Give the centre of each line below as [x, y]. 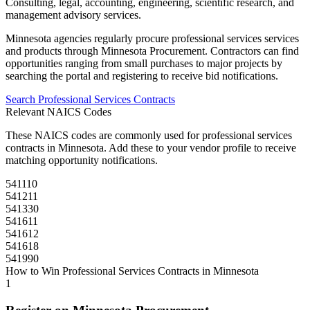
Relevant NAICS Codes [58, 111]
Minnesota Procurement [153, 51]
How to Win [34, 271]
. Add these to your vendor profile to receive [200, 147]
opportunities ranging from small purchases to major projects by [144, 63]
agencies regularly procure [111, 38]
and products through [53, 51]
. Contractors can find [252, 51]
